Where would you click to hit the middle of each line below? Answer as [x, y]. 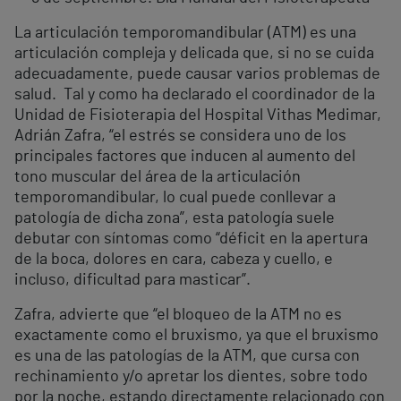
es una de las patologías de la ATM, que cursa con [187, 357]
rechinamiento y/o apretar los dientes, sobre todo [191, 377]
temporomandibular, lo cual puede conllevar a [175, 198]
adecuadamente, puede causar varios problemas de [197, 75]
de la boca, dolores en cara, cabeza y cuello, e [174, 260]
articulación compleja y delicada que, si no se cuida [194, 54]
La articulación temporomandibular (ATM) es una [185, 34]
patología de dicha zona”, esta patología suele [175, 219]
